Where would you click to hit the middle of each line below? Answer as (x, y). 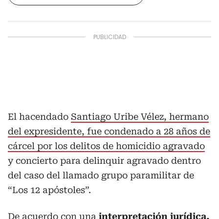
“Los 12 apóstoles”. (49, 190)
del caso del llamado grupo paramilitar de (101, 175)
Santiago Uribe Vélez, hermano (140, 116)
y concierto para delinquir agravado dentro (104, 160)
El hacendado (39, 116)
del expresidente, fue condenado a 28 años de (109, 131)
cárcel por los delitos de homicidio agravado (106, 146)
